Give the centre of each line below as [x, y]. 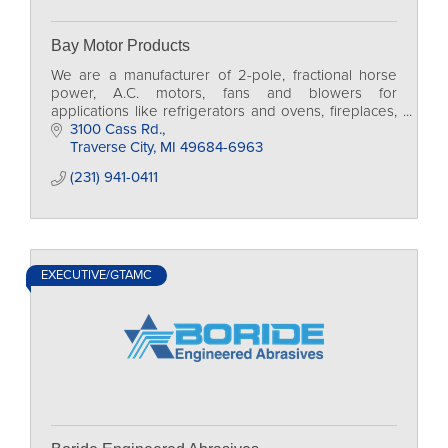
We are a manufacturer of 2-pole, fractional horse [224, 75]
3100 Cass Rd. [115, 129]
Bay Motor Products [120, 45]
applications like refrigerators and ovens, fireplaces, [224, 111]
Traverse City [111, 147]
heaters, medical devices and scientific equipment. [215, 129]
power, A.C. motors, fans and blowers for [224, 93]
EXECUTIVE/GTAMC [96, 275]
